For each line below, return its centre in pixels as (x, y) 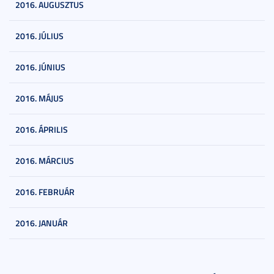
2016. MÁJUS (39, 98)
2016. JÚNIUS (40, 67)
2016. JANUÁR (42, 223)
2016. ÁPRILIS (42, 129)
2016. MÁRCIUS (45, 161)
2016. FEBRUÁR (45, 192)
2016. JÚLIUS (39, 36)
